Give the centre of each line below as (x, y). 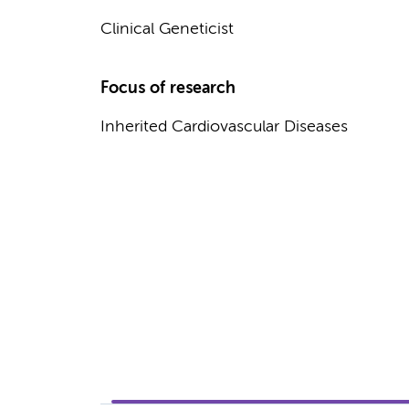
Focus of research (168, 89)
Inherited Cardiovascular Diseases (224, 127)
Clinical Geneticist (167, 29)
